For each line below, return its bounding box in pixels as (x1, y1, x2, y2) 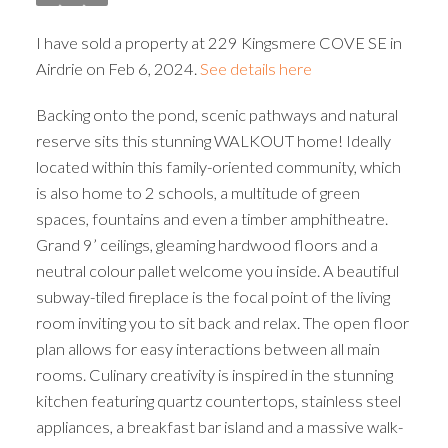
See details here (199, 58, 312, 78)
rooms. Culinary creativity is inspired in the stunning (35, 364, 393, 384)
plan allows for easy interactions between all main (35, 338, 380, 358)
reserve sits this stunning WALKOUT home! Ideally (35, 130, 391, 150)
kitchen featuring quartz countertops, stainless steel (35, 390, 401, 410)
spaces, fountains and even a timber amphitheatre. (35, 208, 388, 228)
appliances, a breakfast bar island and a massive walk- (35, 416, 403, 436)
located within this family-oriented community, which (35, 156, 401, 176)
